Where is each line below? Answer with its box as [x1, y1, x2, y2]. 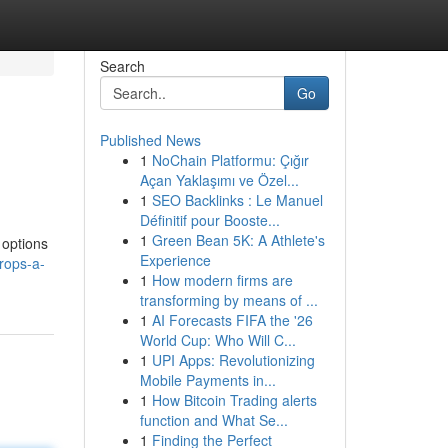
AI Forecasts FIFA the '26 [151, 310, 313, 330]
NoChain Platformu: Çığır [151, 150, 309, 170]
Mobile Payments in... [139, 370, 276, 390]
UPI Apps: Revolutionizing [151, 350, 315, 370]
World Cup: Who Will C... [139, 330, 296, 350]
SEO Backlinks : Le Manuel [151, 190, 323, 210]
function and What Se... [139, 410, 288, 430]
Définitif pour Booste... [139, 210, 280, 230]
